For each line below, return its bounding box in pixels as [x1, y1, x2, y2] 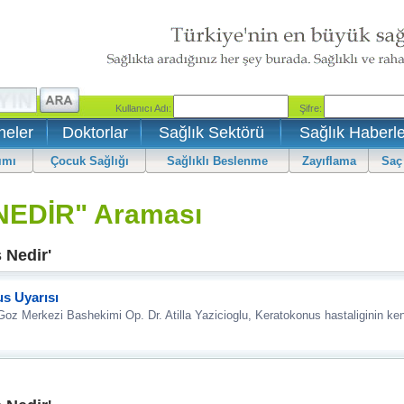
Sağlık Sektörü [159, 124, 264, 142]
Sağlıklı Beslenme [167, 154, 268, 168]
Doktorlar [61, 124, 128, 142]
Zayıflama [301, 154, 356, 168]
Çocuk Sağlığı [50, 154, 129, 168]
